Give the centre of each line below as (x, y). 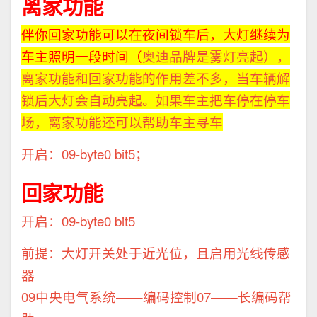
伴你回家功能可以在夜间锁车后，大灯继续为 (156, 34)
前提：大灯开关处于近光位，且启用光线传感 (156, 252)
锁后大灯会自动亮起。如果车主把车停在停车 (156, 99)
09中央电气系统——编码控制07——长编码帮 (156, 296)
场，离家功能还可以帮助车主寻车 (122, 121)
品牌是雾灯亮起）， (230, 56)
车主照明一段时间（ (82, 56)
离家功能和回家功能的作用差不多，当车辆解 (156, 77)
